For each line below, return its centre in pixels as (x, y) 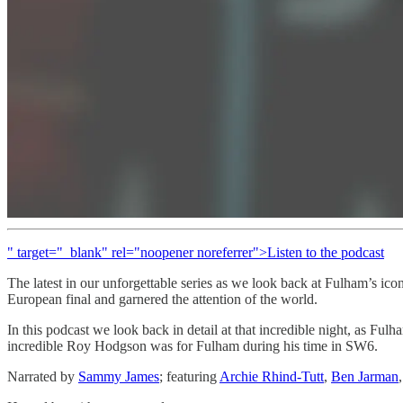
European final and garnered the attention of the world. (162, 299)
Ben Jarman (365, 376)
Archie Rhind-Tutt (272, 376)
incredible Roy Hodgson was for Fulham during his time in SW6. (193, 345)
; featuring (189, 376)
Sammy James (119, 376)
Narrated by (43, 376)
